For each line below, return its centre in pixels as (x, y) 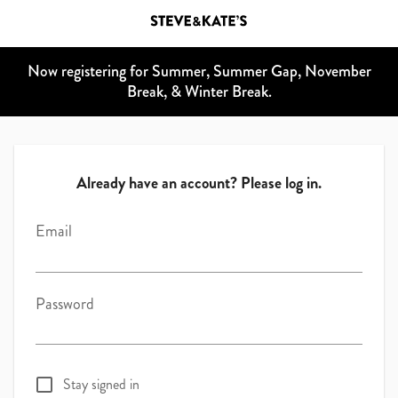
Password (65, 303)
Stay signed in (101, 385)
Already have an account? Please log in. (199, 183)
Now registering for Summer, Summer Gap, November (199, 71)
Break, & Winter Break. (199, 91)
